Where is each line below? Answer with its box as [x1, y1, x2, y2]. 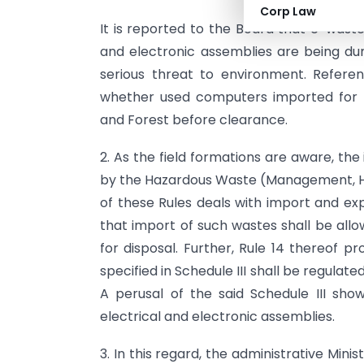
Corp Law [260, 3, 316, 19]
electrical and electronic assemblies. [100, 307, 335, 327]
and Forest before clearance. [100, 110, 288, 129]
